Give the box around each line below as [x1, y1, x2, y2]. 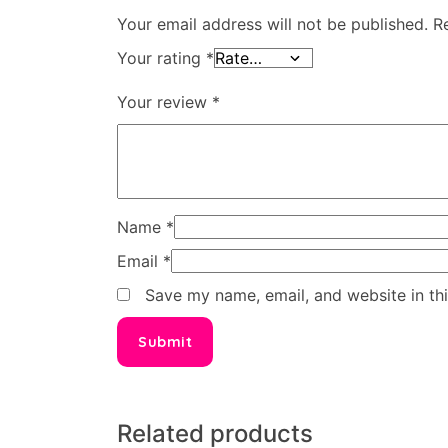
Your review [117, 91, 212, 112]
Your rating [117, 47, 206, 68]
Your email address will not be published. [117, 13, 428, 34]
